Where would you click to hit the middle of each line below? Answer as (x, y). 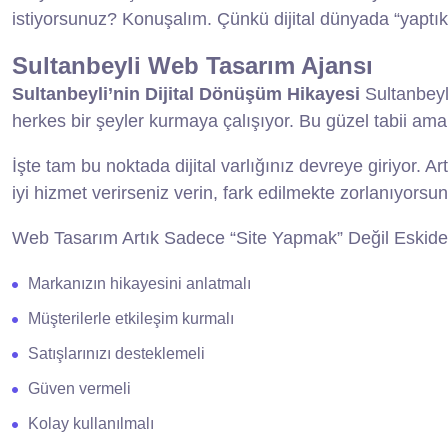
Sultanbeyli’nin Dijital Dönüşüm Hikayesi (188, 93)
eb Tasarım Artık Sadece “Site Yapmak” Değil (209, 237)
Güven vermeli (79, 388)
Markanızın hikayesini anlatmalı (139, 283)
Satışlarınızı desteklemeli (116, 353)
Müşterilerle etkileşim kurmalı (131, 318)
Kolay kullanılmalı (91, 423)
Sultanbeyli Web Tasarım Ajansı (192, 65)
